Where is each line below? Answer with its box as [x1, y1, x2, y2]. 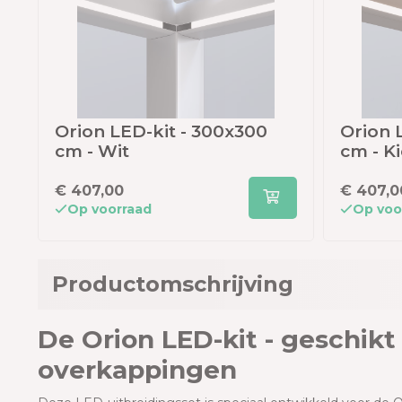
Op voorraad [67, 201, 152, 218]
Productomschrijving [52, 271, 293, 298]
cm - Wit [55, 141, 129, 162]
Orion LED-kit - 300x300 [55, 121, 267, 143]
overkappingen [38, 354, 237, 386]
